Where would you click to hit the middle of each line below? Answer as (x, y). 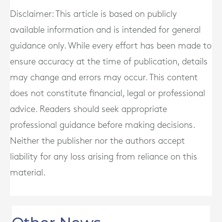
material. (28, 173)
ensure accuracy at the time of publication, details (109, 62)
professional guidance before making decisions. (102, 125)
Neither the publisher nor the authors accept (97, 141)
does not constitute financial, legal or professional (108, 93)
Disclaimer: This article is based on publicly (93, 14)
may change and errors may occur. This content (104, 78)
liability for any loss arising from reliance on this (104, 157)
